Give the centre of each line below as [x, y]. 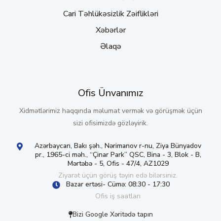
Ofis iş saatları [118, 196]
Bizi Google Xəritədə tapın [112, 214]
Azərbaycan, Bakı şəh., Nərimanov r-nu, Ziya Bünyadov [118, 146]
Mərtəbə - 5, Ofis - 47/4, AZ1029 [118, 163]
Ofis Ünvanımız [110, 93]
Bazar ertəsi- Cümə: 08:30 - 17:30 [118, 184]
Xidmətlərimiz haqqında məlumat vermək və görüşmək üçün [110, 110]
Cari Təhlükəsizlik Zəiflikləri [110, 14]
